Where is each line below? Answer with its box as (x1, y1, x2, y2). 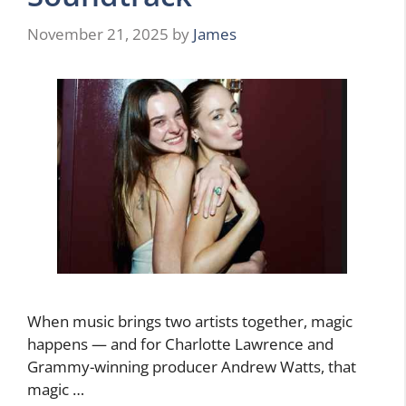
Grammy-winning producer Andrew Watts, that (27, 355, 356, 377)
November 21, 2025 (27, 23, 169, 44)
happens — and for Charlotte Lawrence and (27, 333, 333, 354)
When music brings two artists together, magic (27, 310, 353, 332)
